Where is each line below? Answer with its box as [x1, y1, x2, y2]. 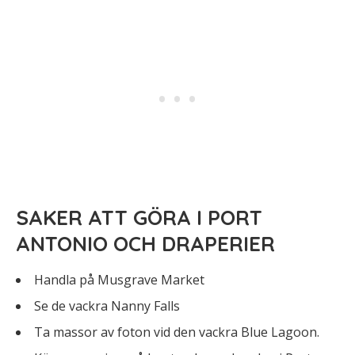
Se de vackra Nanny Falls [34, 297, 180, 315]
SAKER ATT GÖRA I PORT [16, 204, 262, 231]
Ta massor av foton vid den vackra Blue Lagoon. [34, 323, 319, 341]
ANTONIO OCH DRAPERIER [16, 231, 275, 257]
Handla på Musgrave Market [34, 271, 204, 288]
